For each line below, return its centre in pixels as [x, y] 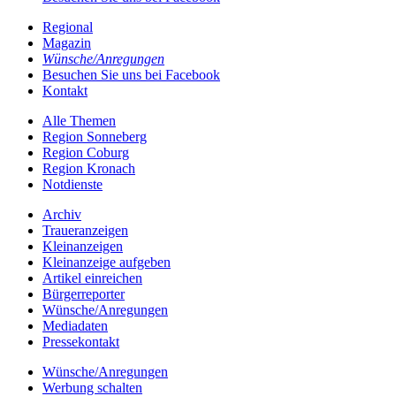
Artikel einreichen [92, 278]
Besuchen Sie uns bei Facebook [131, 75]
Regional [68, 27]
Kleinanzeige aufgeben [107, 262]
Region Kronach [89, 168]
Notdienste [72, 184]
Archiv [62, 214]
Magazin [67, 43]
